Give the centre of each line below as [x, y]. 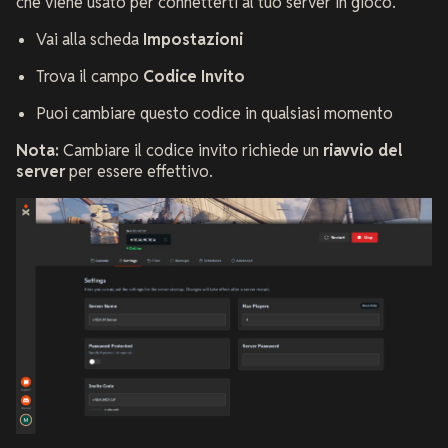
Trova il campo [89, 76]
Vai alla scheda [89, 39]
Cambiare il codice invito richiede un [191, 150]
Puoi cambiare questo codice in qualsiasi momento [214, 113]
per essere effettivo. [139, 171]
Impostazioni [193, 39]
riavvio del [362, 150]
